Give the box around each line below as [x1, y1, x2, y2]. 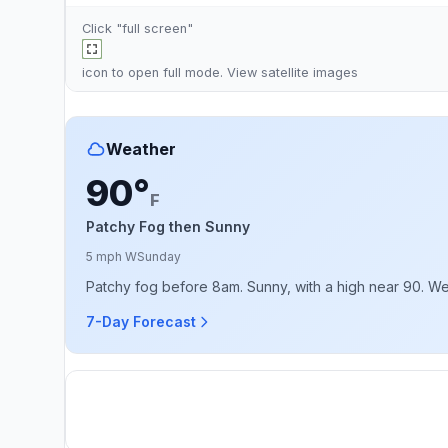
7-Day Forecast [86, 313, 196, 330]
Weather [106, 139, 176, 159]
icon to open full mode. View [82, 65, 261, 80]
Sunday [137, 249, 181, 264]
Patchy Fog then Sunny [86, 218, 250, 235]
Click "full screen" [82, 21, 193, 36]
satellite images [261, 65, 358, 80]
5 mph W [86, 249, 137, 264]
